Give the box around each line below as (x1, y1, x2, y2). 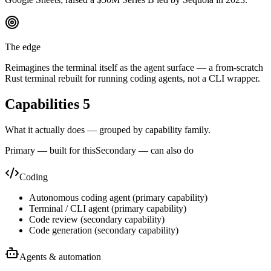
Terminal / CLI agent (29, 203, 109, 214)
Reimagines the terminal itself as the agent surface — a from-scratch (5, 62, 263, 73)
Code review (29, 214, 78, 224)
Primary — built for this (5, 145, 96, 155)
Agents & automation (19, 251, 101, 262)
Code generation (29, 224, 92, 235)
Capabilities (5, 96, 83, 112)
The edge (5, 41, 41, 52)
